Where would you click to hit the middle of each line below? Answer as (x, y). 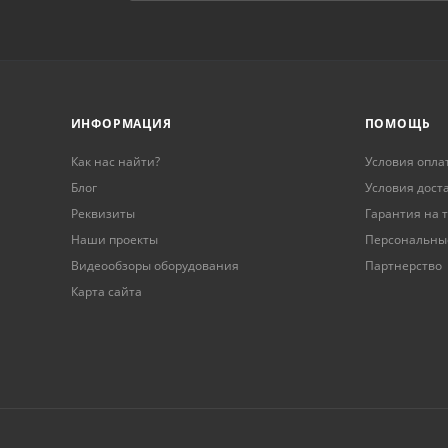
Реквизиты (102, 214)
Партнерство (403, 266)
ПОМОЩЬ (397, 124)
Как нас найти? (115, 162)
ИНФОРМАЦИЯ (121, 124)
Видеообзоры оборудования (154, 266)
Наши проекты (114, 240)
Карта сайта (106, 292)
